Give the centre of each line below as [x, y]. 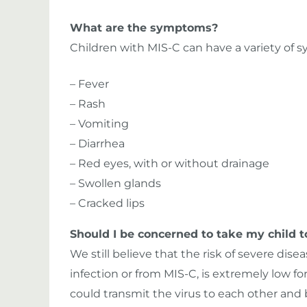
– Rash [88, 104]
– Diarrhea [97, 144]
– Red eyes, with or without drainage [170, 163]
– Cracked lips [107, 203]
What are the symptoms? [144, 28]
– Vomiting [99, 124]
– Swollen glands [115, 183]
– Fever [89, 84]
